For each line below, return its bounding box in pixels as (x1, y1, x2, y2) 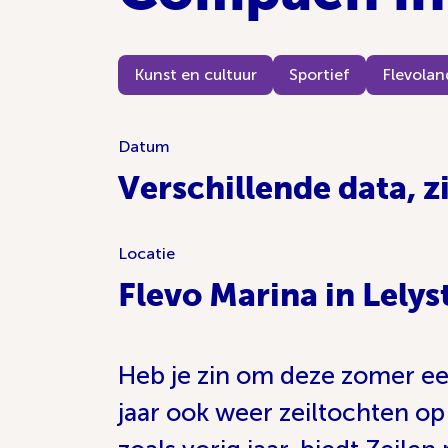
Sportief (289, 65, 350, 84)
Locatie (118, 244, 175, 263)
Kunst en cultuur (134, 65, 257, 84)
